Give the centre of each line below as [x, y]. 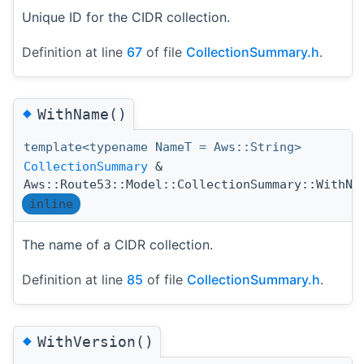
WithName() [82, 114]
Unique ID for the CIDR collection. [126, 17]
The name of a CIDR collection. [117, 244]
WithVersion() [95, 342]
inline [51, 204]
